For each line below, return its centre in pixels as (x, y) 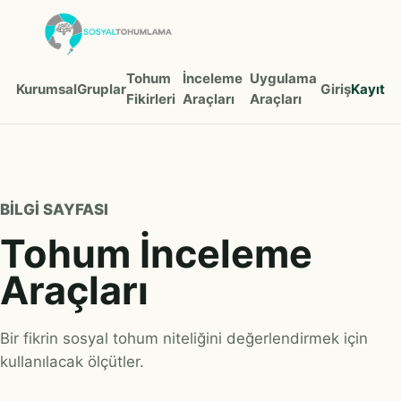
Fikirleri (151, 99)
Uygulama (283, 79)
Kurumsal (47, 89)
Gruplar (102, 89)
